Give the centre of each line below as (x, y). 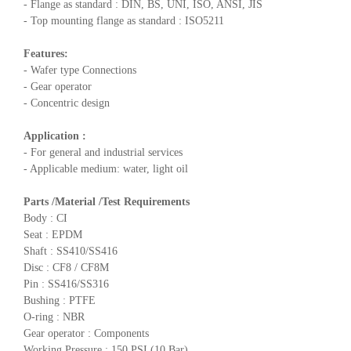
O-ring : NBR (54, 317)
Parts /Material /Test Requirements (107, 201)
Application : (55, 136)
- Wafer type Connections (80, 70)
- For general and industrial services (103, 152)
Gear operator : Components (86, 333)
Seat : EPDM (53, 234)
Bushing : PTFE (60, 300)
